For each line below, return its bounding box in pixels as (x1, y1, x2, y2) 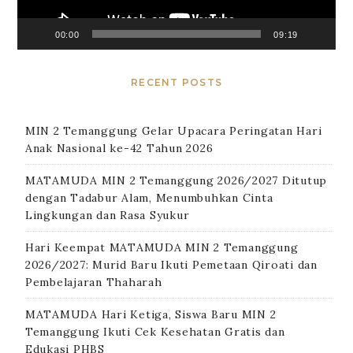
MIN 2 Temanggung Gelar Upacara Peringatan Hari (24, 123, 322, 138)
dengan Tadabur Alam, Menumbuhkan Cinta (24, 190, 273, 205)
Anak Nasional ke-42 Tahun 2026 (24, 140, 214, 155)
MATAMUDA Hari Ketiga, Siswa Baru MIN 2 (24, 307, 277, 321)
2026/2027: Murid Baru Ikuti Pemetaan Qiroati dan (24, 257, 318, 272)
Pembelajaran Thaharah (24, 274, 162, 289)
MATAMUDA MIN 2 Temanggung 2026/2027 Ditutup (24, 173, 328, 188)
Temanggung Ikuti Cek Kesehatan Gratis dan (24, 324, 285, 339)
